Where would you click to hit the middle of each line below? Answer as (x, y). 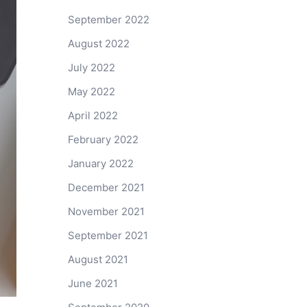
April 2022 (93, 115)
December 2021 (106, 187)
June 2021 (93, 283)
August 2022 (98, 44)
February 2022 (103, 139)
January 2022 (100, 163)
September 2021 (108, 235)
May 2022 (91, 91)
